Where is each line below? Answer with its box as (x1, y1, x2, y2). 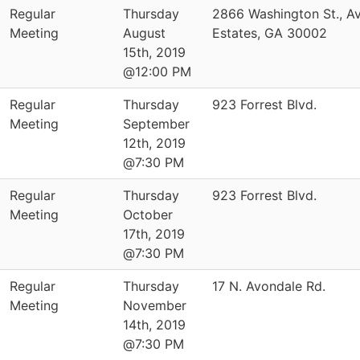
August (123, 25, 166, 41)
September (123, 116, 190, 132)
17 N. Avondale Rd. (212, 278, 325, 294)
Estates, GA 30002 (212, 25, 327, 41)
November (123, 297, 186, 313)
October (123, 207, 173, 223)
